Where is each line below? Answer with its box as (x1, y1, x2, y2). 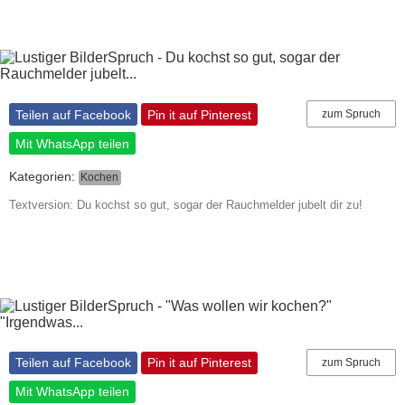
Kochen (80, 171, 119, 184)
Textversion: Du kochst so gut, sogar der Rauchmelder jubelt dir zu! (9, 197, 363, 212)
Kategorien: (9, 169, 79, 184)
